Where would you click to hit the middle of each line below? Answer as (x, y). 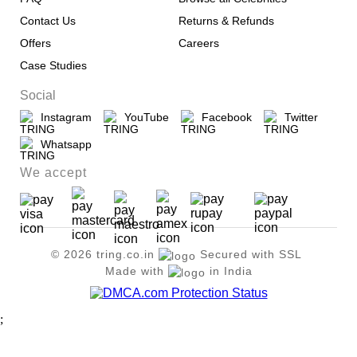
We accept (53, 173)
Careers (199, 43)
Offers (35, 43)
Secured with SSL (249, 255)
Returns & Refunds (226, 21)
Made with (136, 271)
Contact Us (48, 21)
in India (229, 271)
